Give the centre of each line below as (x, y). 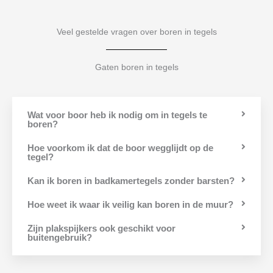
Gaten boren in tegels (136, 67)
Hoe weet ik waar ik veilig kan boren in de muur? (130, 204)
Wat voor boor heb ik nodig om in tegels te (117, 115)
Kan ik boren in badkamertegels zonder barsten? (131, 180)
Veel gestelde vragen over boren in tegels (136, 32)
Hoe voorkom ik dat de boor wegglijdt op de (120, 147)
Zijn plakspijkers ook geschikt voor (101, 228)
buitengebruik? (60, 237)
